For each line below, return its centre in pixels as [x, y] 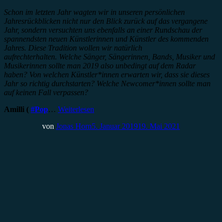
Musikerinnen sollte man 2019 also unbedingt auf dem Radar [100, 66]
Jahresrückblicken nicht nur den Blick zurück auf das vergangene [106, 21]
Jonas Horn [74, 126]
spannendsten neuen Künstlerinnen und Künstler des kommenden [106, 39]
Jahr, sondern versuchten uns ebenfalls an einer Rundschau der [103, 30]
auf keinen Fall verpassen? [46, 93]
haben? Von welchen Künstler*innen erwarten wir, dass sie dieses [107, 75]
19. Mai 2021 [159, 126]
